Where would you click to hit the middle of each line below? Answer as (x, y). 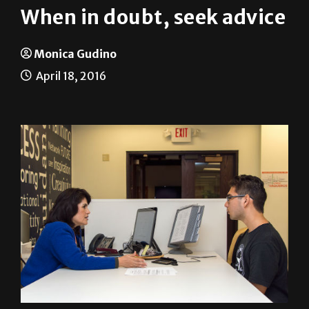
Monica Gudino (75, 54)
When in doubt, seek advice (153, 18)
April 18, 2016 (70, 76)
